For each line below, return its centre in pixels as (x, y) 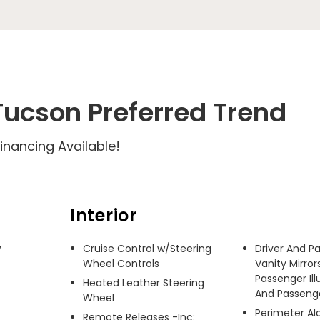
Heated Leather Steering (144, 283)
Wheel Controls (121, 264)
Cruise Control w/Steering (147, 249)
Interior (104, 215)
